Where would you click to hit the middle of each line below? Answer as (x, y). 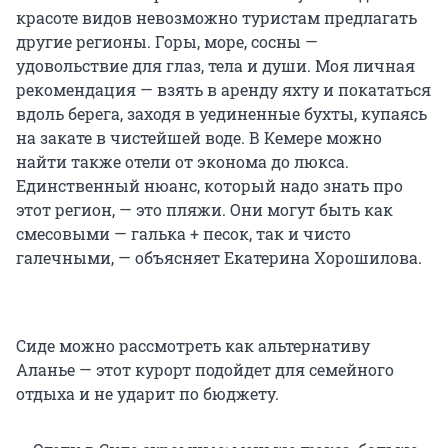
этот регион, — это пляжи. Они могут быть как (204, 210)
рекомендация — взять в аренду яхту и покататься (223, 90)
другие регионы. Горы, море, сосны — (167, 42)
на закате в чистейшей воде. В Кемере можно (199, 138)
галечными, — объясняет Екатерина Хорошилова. (219, 258)
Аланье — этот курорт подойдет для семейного (205, 370)
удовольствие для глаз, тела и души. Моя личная (215, 66)
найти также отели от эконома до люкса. (182, 162)
